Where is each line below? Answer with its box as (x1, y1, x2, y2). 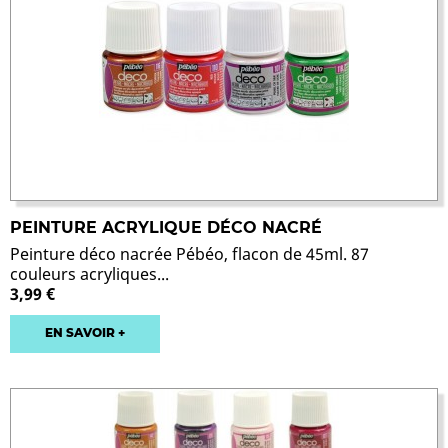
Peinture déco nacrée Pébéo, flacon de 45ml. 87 (10, 243, 369, 266)
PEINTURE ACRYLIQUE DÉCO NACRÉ (10, 218, 322, 238)
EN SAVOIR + (45, 325, 125, 341)
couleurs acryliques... (10, 263, 169, 286)
